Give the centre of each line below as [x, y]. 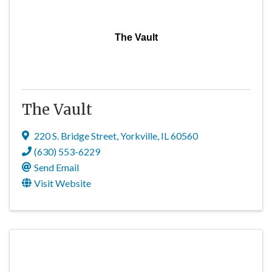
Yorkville [139, 136]
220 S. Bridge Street [75, 136]
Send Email [56, 167]
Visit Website [63, 183]
